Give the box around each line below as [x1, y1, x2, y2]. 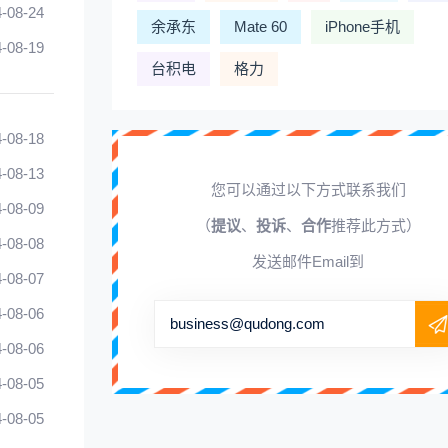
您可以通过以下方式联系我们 [210, 181, 406, 198]
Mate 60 [234, 18, 287, 35]
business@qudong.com [170, 315, 325, 332]
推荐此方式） [330, 217, 421, 234]
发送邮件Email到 [252, 253, 364, 270]
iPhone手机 [325, 18, 400, 35]
